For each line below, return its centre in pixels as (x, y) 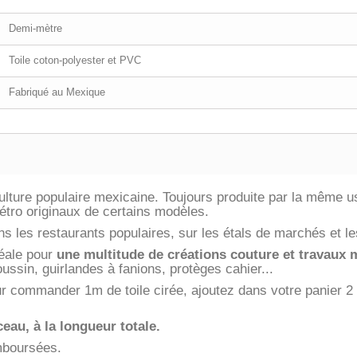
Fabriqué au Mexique (57, 92)
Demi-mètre (35, 29)
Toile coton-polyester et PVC (75, 61)
